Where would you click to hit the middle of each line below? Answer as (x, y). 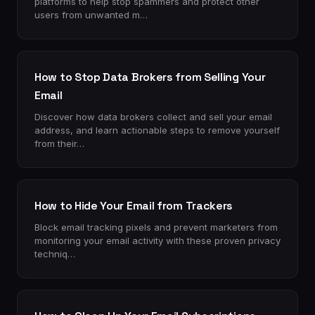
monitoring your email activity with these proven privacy (157, 240)
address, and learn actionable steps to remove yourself (157, 130)
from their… (59, 143)
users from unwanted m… (91, 15)
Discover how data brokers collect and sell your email (153, 117)
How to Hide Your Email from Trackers (134, 206)
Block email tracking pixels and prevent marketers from (156, 227)
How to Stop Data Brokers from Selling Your (150, 77)
